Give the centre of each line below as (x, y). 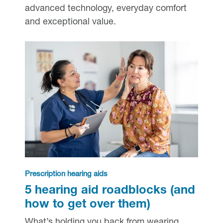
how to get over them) (87, 205)
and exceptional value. (70, 23)
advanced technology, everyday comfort (106, 9)
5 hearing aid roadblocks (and (110, 191)
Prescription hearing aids (66, 174)
